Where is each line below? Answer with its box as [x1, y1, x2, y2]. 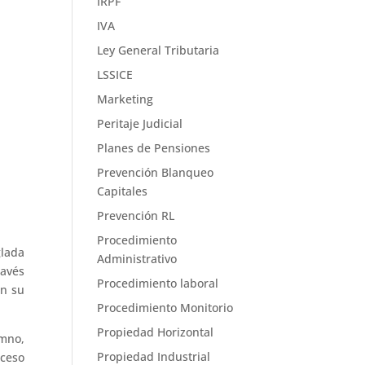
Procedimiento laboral [97, 275, 219, 291]
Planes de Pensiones [97, 140, 211, 156]
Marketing [97, 91, 154, 107]
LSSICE [97, 67, 134, 82]
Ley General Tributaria [97, 42, 220, 58]
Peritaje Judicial [97, 116, 183, 131]
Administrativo [97, 251, 178, 266]
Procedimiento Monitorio [97, 300, 234, 315]
